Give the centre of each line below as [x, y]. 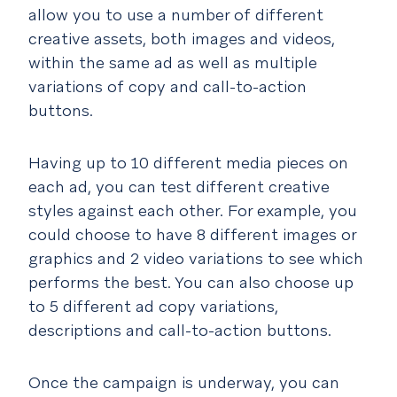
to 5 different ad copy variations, [153, 307]
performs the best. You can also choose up [191, 283]
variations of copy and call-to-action [167, 87]
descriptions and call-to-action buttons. [180, 331]
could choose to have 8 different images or [192, 235]
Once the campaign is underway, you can [184, 383]
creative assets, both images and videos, [182, 39]
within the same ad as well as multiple [173, 63]
